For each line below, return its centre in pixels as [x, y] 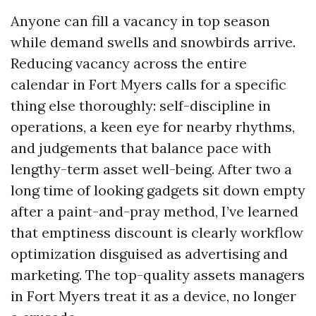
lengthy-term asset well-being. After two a [151, 169]
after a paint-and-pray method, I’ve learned [154, 211]
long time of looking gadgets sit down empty [158, 190]
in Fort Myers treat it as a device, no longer [153, 296]
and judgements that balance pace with [141, 148]
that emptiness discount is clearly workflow [157, 232]
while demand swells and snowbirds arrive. [153, 42]
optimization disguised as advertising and [149, 254]
